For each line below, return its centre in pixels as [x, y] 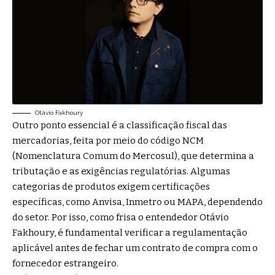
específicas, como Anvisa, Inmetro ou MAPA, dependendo [137, 202]
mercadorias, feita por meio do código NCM [108, 140]
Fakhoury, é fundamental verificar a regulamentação [130, 232]
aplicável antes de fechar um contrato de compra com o [135, 248]
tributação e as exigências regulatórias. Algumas [121, 171]
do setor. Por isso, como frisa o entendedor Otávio [121, 217]
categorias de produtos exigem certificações [111, 186]
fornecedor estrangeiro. [66, 263]
